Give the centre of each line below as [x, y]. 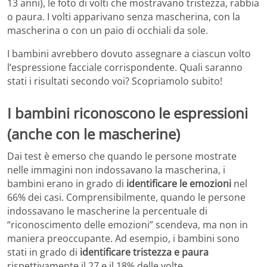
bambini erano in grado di [67, 184]
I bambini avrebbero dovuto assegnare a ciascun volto [129, 53]
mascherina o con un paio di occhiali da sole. [108, 30]
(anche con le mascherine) [94, 133]
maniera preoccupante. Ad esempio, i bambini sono [123, 239]
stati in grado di [44, 252]
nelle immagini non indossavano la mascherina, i [116, 170]
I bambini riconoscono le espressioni [128, 113]
